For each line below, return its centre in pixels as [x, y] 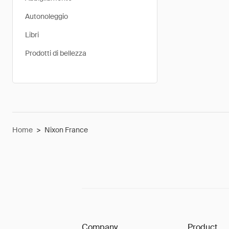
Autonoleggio [47, 16]
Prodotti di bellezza [56, 53]
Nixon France [66, 130]
